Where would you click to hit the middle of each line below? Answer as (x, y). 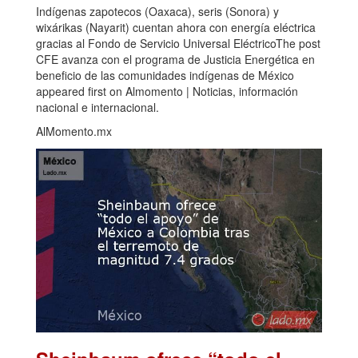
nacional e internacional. (97, 107)
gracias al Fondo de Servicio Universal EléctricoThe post (178, 44)
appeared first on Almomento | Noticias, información (167, 91)
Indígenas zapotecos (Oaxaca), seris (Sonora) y (157, 12)
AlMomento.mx (74, 131)
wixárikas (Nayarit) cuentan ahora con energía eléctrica (176, 28)
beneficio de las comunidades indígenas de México (165, 76)
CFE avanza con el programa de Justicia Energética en (175, 60)
